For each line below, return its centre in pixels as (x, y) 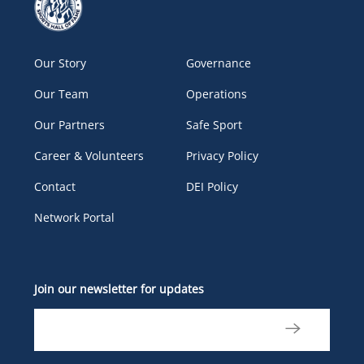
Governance (219, 63)
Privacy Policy (222, 155)
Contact (55, 186)
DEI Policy (212, 186)
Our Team (62, 93)
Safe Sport (214, 124)
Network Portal (75, 217)
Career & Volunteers (89, 155)
